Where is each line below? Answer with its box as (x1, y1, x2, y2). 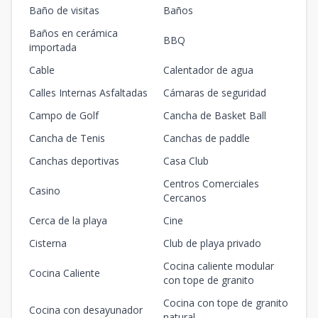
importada (29, 40, 77, 55)
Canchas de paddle (163, 131, 250, 146)
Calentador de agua (163, 63, 253, 77)
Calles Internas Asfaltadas (29, 86, 148, 100)
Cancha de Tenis (29, 131, 105, 146)
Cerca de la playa (29, 214, 107, 228)
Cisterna (29, 236, 67, 251)
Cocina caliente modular (163, 259, 274, 273)
